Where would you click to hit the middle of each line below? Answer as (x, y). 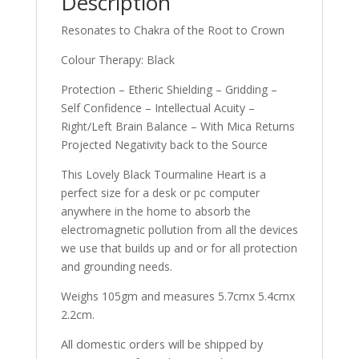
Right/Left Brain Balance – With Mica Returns (177, 127)
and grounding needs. (116, 267)
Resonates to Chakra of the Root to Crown (172, 30)
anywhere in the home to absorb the (155, 212)
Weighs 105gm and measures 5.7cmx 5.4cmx (177, 296)
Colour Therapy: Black (117, 60)
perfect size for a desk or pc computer (160, 193)
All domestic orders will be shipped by (161, 344)
